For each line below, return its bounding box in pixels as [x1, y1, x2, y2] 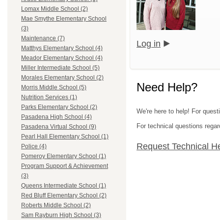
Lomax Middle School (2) [21, 5, 88, 13]
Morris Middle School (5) [21, 84, 86, 91]
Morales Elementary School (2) [21, 74, 104, 82]
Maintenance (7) [21, 35, 65, 42]
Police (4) [21, 143, 47, 150]
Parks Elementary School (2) [21, 104, 97, 111]
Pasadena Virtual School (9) [21, 123, 96, 131]
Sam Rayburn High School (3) [21, 212, 101, 219]
